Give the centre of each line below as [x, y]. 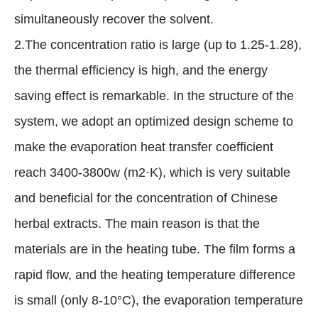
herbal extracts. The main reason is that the [137, 224]
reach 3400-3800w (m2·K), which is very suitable [152, 173]
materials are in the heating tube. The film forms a [155, 250]
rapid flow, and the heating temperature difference [155, 275]
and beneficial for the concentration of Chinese [146, 198]
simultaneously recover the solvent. [114, 20]
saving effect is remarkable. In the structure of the [154, 96]
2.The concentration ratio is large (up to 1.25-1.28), [158, 45]
